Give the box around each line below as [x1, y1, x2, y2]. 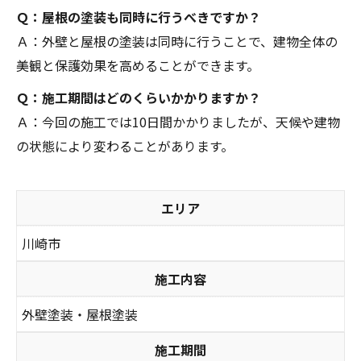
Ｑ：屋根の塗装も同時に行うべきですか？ [16, 6, 261, 27]
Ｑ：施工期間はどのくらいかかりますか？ [16, 87, 261, 107]
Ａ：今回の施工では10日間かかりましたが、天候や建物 [16, 111, 340, 131]
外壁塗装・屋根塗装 [22, 304, 138, 324]
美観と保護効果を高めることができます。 [16, 55, 259, 75]
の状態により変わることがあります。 [16, 135, 234, 156]
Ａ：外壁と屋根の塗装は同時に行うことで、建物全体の [16, 31, 338, 51]
